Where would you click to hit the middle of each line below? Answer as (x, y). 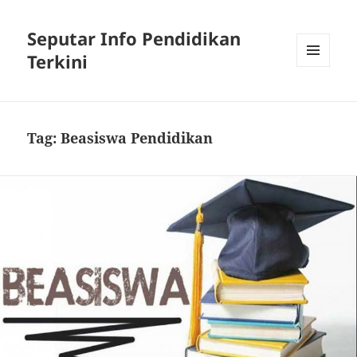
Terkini (58, 62)
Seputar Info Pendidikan (134, 39)
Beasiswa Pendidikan (137, 138)
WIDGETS (319, 100)
